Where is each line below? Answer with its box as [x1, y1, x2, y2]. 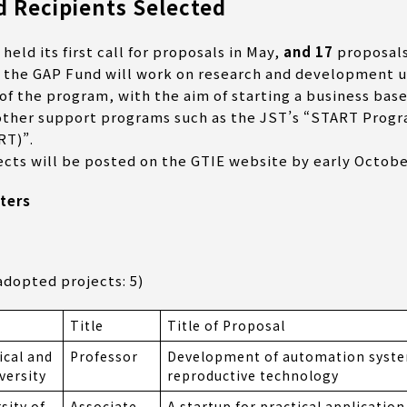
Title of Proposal [167, 316, 285, 335]
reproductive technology [167, 366, 339, 385]
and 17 [283, 42, 333, 62]
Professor [70, 347, 138, 366]
